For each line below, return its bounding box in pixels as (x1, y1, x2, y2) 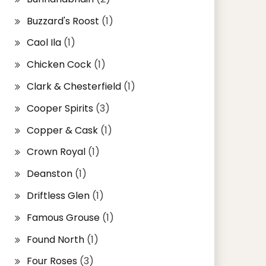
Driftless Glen (26, 188, 90, 202)
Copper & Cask (26, 123, 98, 137)
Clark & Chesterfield (26, 79, 121, 93)
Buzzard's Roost (26, 14, 99, 28)
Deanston (26, 167, 72, 181)
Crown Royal (26, 145, 85, 159)
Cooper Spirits (26, 101, 93, 115)
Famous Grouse (26, 210, 100, 224)
